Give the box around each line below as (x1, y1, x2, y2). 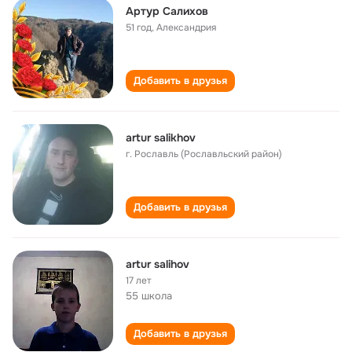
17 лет (126, 274, 152, 287)
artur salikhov (126, 130, 196, 145)
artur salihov (126, 257, 189, 271)
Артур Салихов (126, 4, 208, 18)
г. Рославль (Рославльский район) (126, 148, 282, 160)
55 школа (126, 289, 172, 302)
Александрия (156, 21, 216, 34)
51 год (126, 21, 152, 34)
